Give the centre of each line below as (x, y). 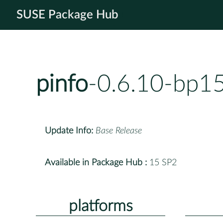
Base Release (119, 131)
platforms (101, 206)
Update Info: (69, 131)
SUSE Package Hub (67, 15)
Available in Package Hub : (96, 163)
